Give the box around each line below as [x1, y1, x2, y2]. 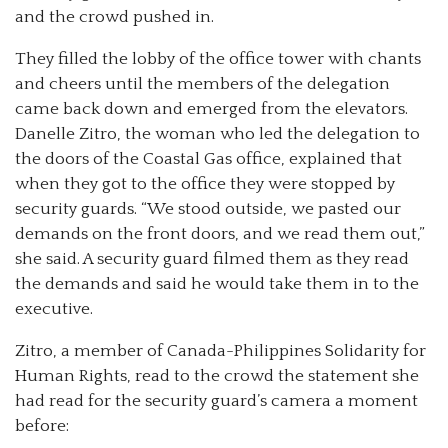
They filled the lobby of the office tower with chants [15, 50, 421, 69]
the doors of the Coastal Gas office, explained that [15, 150, 402, 169]
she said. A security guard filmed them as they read [15, 250, 409, 269]
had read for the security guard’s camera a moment [15, 392, 418, 411]
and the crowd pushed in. [15, 8, 214, 27]
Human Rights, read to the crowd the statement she [15, 367, 419, 386]
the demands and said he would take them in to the [15, 275, 419, 294]
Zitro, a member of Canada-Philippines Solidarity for [15, 342, 426, 361]
